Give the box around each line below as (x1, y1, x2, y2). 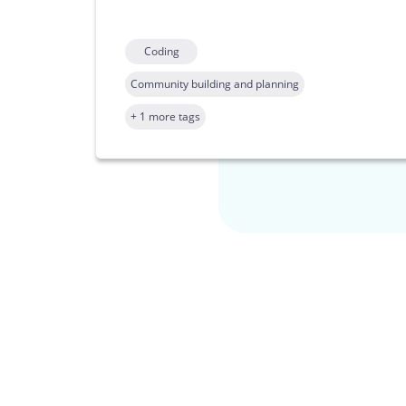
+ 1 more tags (130, 109, 200, 125)
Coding (143, 43, 179, 60)
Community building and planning (130, 76, 299, 92)
